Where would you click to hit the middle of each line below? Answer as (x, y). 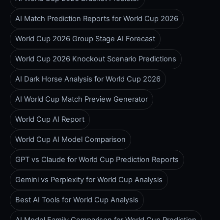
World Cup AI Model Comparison (70, 140)
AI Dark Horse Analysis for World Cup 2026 (88, 79)
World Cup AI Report (50, 120)
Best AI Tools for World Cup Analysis (77, 200)
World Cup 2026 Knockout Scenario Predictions (96, 59)
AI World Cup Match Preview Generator (82, 99)
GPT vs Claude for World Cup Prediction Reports (97, 160)
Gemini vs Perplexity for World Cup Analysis (89, 180)
